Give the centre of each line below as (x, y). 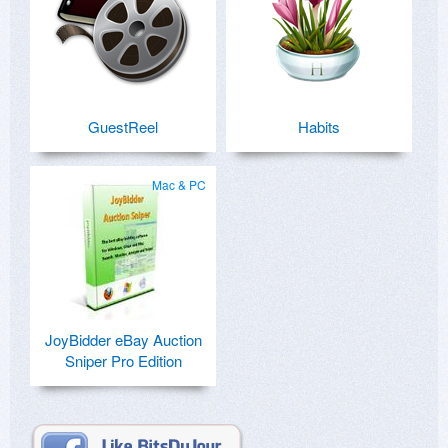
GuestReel (123, 127)
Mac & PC (179, 185)
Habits (319, 127)
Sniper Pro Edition (123, 361)
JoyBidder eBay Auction (123, 340)
